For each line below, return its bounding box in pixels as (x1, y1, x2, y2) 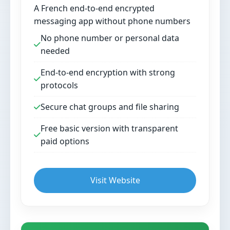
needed (41, 45, 70, 56)
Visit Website (90, 175, 140, 186)
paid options (41, 136, 89, 147)
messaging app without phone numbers (34, 15, 190, 27)
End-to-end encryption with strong (41, 67, 175, 78)
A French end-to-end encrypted (34, 3, 155, 14)
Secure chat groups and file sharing (41, 101, 179, 112)
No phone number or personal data (41, 32, 179, 44)
